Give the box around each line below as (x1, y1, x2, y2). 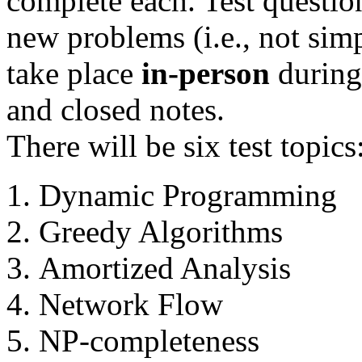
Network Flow (39, 287, 223, 322)
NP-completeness (39, 323, 259, 359)
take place (6, 56, 141, 91)
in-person (141, 56, 270, 91)
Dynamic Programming (39, 178, 337, 213)
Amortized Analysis (39, 250, 291, 286)
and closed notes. (6, 92, 225, 128)
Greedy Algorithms (39, 214, 283, 250)
